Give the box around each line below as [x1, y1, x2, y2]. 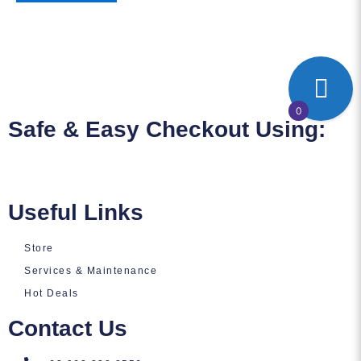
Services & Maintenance [24, 264, 157, 276]
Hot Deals [24, 287, 79, 299]
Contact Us [8, 315, 127, 341]
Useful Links [8, 200, 143, 226]
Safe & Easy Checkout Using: [8, 116, 326, 142]
